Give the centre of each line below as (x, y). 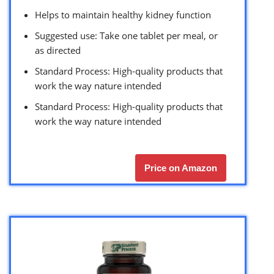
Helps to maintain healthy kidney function (123, 14)
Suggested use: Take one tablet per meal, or (126, 35)
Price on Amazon (181, 168)
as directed (58, 50)
